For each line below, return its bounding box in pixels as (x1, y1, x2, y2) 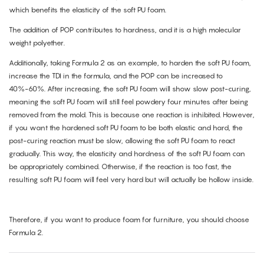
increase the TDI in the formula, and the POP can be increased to (9, 71, 223, 81)
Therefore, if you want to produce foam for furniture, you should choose (9, 215, 249, 225)
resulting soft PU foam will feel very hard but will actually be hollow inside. (9, 175, 253, 184)
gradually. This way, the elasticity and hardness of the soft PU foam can (9, 149, 245, 159)
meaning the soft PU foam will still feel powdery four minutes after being (9, 97, 248, 107)
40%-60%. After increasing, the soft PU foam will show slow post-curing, (9, 84, 251, 94)
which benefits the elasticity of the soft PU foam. (9, 5, 166, 15)
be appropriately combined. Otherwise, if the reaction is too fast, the (9, 162, 232, 171)
